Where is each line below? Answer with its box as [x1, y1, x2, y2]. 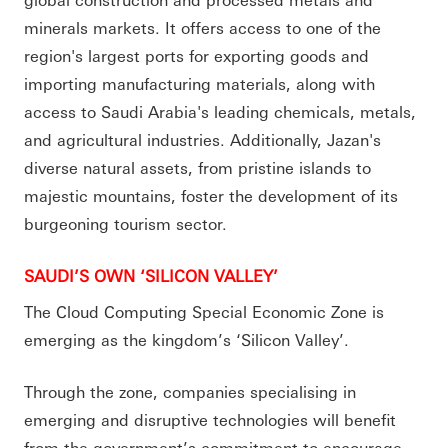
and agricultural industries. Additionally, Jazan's [24, 128, 381, 150]
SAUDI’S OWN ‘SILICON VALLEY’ [24, 264, 278, 286]
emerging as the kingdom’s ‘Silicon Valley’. [24, 328, 349, 350]
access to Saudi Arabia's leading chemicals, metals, [24, 100, 416, 122]
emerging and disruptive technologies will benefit [24, 408, 396, 430]
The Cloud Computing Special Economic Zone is [24, 300, 384, 322]
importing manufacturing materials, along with [24, 72, 375, 94]
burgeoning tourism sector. [24, 212, 227, 234]
